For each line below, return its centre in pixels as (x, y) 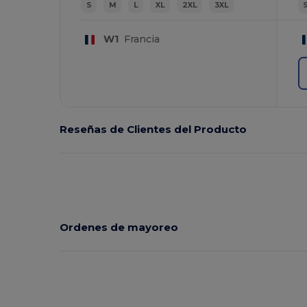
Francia (139, 39)
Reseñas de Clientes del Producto (153, 129)
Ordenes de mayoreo (119, 227)
